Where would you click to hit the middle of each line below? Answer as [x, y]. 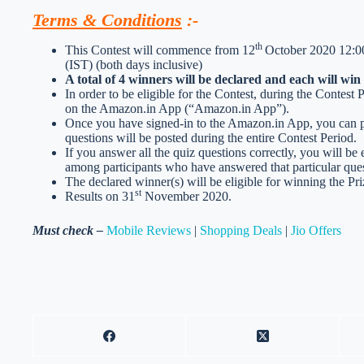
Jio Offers [316, 231]
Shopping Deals [241, 231]
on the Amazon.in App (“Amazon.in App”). [177, 109]
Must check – [69, 231]
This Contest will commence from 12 [160, 50]
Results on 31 [100, 197]
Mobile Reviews [149, 231]
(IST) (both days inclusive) [134, 65]
